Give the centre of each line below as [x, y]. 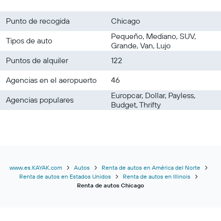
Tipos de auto [29, 40]
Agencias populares [40, 99]
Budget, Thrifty [136, 104]
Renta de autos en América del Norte [151, 167]
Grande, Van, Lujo [141, 45]
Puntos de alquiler [37, 60]
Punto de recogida [38, 20]
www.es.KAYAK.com [36, 167]
